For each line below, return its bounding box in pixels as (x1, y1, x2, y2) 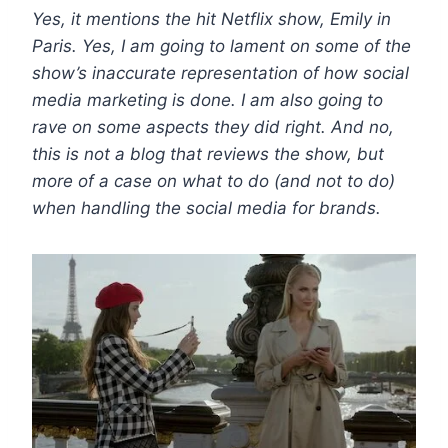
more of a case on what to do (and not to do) (32, 170, 395, 191)
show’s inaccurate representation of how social (32, 62, 409, 83)
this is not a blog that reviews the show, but (32, 143, 384, 164)
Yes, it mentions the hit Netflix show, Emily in (32, 8, 391, 29)
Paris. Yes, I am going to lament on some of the (32, 35, 411, 56)
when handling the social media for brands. (32, 197, 381, 218)
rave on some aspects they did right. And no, (32, 116, 394, 137)
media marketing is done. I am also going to (32, 89, 383, 110)
